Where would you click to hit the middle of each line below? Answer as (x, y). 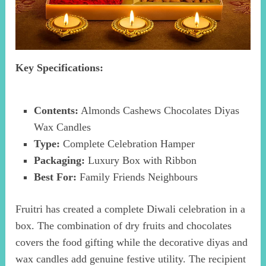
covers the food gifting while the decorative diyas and (132, 242)
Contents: (56, 111)
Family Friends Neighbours (137, 177)
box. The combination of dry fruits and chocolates (124, 225)
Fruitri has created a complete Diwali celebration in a (131, 209)
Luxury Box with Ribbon (140, 161)
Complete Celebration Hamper (127, 144)
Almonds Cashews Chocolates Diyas (159, 111)
